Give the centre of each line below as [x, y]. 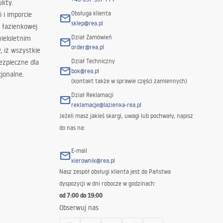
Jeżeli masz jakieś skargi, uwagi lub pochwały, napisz [126, 116]
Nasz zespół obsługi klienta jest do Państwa [115, 172]
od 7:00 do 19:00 [81, 196]
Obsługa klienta [91, 13]
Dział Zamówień [91, 37]
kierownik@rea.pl [93, 161]
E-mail [79, 151]
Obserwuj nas [79, 208]
